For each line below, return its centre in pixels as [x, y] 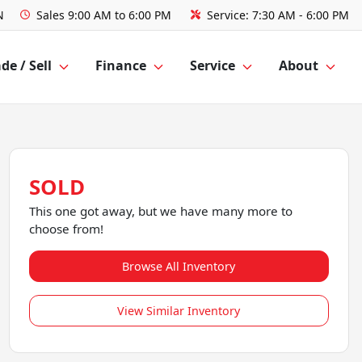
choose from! [66, 229]
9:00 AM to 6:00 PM [120, 15]
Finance [121, 66]
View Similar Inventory [179, 311]
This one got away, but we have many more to [160, 211]
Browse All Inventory [179, 266]
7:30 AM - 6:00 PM [301, 15]
